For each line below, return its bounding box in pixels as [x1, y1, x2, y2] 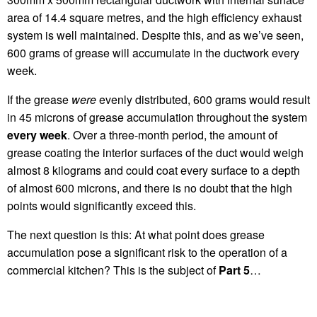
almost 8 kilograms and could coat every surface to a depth [7, 161, 300, 178]
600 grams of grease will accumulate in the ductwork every [7, 44, 299, 61]
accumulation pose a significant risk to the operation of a [7, 243, 287, 260]
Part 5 [219, 261, 250, 278]
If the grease [7, 91, 71, 108]
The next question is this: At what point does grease [7, 226, 265, 243]
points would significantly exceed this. [7, 197, 196, 214]
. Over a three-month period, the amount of [67, 126, 277, 143]
